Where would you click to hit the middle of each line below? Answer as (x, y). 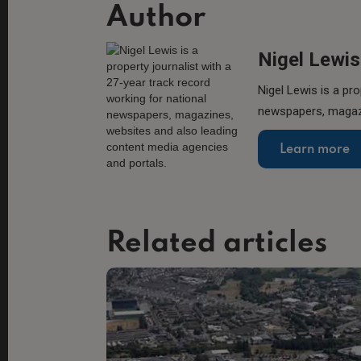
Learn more (314, 150)
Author (156, 17)
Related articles (217, 243)
